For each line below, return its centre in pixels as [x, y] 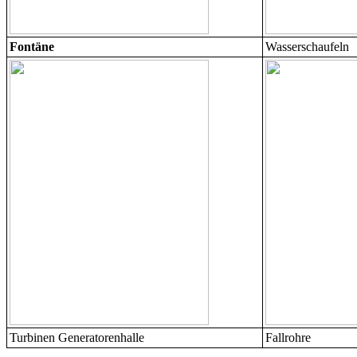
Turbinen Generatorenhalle [78, 338]
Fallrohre [290, 338]
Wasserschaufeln [309, 47]
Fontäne [32, 47]
